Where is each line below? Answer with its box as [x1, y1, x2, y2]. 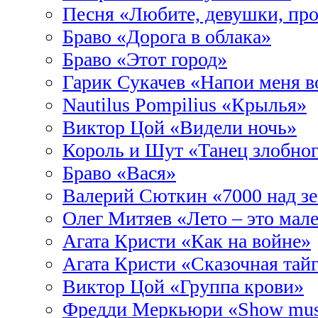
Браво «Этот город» [62, 48, 227, 70]
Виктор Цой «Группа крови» [62, 275, 304, 297]
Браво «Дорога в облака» [62, 26, 271, 48]
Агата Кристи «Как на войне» [62, 230, 311, 252]
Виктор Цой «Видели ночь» [62, 116, 297, 138]
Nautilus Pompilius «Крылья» [62, 94, 307, 116]
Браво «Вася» [62, 162, 176, 184]
